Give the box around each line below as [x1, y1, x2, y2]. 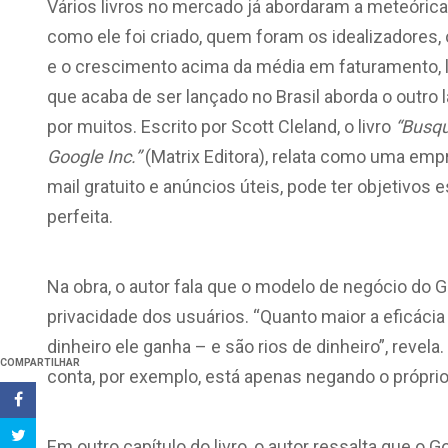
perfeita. [47, 206, 113, 227]
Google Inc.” [47, 146, 145, 167]
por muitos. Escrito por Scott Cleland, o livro [47, 116, 395, 137]
